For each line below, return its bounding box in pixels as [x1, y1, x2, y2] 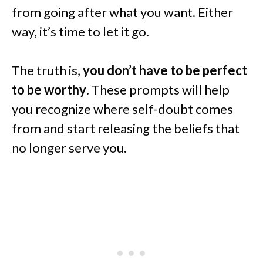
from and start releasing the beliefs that [12, 120, 240, 137]
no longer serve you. [12, 140, 127, 156]
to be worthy [12, 82, 86, 98]
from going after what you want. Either [12, 4, 233, 21]
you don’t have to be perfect [83, 62, 247, 79]
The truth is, [12, 62, 83, 79]
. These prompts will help [86, 82, 230, 98]
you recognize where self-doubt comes [12, 101, 233, 117]
